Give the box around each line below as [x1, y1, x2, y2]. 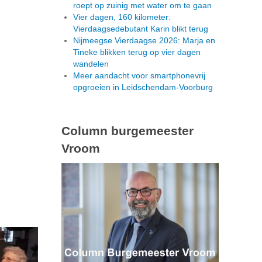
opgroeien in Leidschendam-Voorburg [73, 82, 213, 92]
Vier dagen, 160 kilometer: [73, 12, 171, 22]
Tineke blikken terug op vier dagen [73, 47, 201, 57]
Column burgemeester [61, 123, 194, 137]
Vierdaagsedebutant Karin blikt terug [73, 23, 208, 33]
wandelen [73, 58, 109, 68]
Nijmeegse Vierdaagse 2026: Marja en [73, 35, 215, 45]
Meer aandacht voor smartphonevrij [73, 70, 205, 80]
